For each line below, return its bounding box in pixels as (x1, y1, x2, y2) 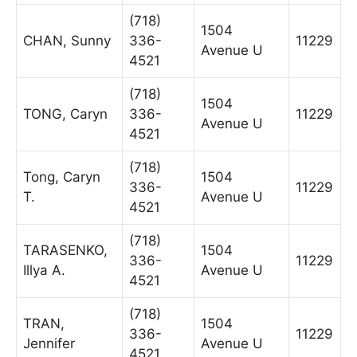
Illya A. (23, 261, 65, 278)
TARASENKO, (23, 241, 108, 258)
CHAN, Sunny (23, 32, 111, 49)
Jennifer (23, 335, 75, 351)
